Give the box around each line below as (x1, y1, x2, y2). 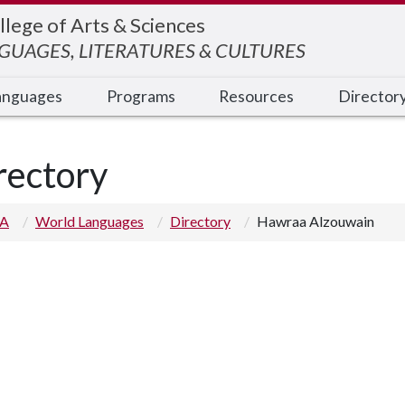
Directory (170, 212, 231, 230)
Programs (106, 87, 175, 106)
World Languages (35, 212, 144, 230)
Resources (219, 87, 294, 106)
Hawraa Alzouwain (257, 212, 374, 230)
